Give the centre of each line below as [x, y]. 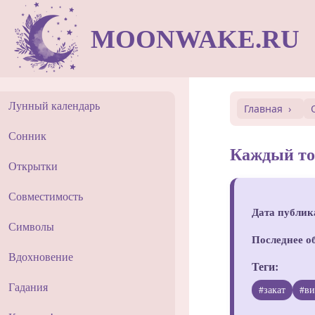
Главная [264, 109]
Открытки [33, 167]
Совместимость [46, 197]
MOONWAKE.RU [195, 39]
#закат [272, 290]
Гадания [28, 287]
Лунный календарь [54, 106]
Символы [32, 226]
